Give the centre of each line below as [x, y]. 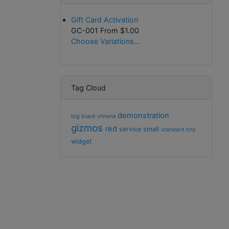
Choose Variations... [106, 41]
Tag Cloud [88, 88]
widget [82, 141]
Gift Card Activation [105, 20]
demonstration [143, 116]
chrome [107, 116]
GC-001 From [96, 30]
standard [174, 130]
